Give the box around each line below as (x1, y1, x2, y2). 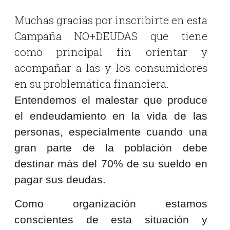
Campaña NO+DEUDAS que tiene (14, 29, 207, 44)
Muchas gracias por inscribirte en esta (14, 13, 207, 28)
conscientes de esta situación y (14, 214, 207, 226)
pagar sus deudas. (14, 174, 106, 186)
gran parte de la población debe (14, 142, 207, 154)
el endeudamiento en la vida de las (14, 110, 207, 122)
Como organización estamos (14, 198, 207, 210)
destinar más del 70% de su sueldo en (14, 158, 207, 170)
